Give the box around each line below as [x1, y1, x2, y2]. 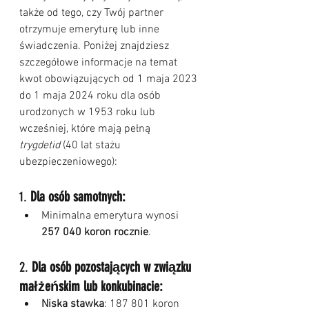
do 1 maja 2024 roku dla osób [19, 89, 163, 103]
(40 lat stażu [60, 139, 123, 153]
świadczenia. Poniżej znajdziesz [19, 39, 172, 54]
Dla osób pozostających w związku [32, 259, 195, 276]
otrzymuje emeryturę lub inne [19, 23, 162, 37]
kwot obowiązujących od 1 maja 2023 [19, 72, 200, 87]
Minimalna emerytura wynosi [41, 209, 181, 223]
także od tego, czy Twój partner [19, 6, 166, 21]
